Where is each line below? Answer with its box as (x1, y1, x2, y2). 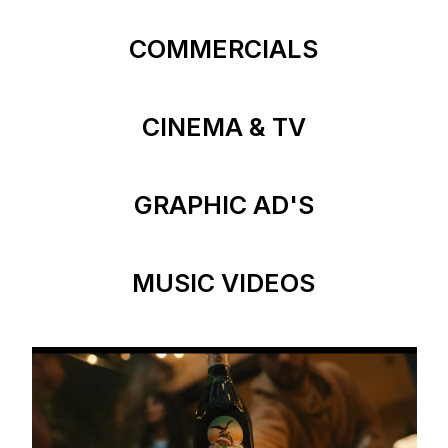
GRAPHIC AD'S (133, 190, 314, 220)
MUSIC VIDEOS (132, 268, 316, 298)
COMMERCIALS (129, 34, 319, 64)
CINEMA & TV (141, 112, 306, 142)
